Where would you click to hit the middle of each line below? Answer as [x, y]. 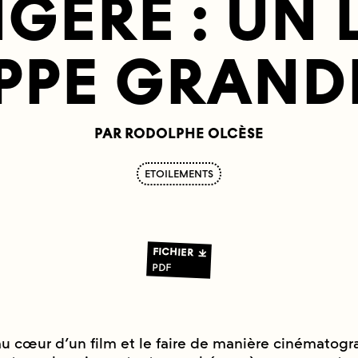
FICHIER [173, 252]
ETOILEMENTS [179, 174]
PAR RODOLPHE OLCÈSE [179, 133]
